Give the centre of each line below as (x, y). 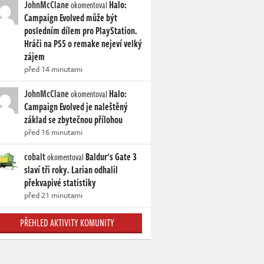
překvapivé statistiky (60, 183)
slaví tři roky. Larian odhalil (71, 170)
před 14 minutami (53, 69)
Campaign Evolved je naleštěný (76, 107)
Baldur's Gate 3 (111, 157)
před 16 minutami (53, 132)
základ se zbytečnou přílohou (73, 120)
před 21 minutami (53, 195)
